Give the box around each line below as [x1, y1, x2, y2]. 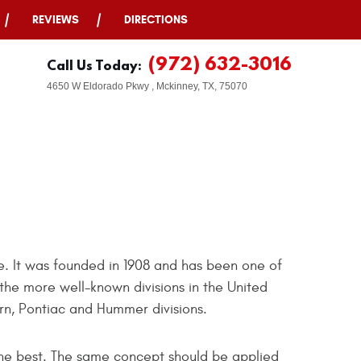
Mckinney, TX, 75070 [156, 81, 247, 92]
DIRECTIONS [124, 13, 188, 27]
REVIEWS [32, 13, 79, 27]
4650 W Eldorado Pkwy [47, 81, 149, 92]
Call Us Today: [47, 56, 142, 74]
